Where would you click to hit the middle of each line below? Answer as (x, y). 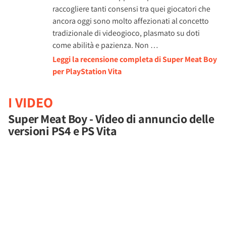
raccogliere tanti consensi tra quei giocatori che (131, 9)
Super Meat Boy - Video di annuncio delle (111, 118)
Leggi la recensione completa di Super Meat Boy (135, 59)
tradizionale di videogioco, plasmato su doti (126, 33)
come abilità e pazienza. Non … (105, 45)
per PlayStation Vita (87, 71)
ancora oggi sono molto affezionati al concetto (131, 21)
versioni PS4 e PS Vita (62, 130)
